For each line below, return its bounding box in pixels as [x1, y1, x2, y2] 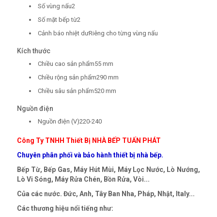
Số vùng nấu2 [38, 2, 75, 10]
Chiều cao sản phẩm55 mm [38, 60, 113, 68]
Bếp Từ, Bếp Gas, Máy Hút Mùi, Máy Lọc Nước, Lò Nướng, [17, 166, 200, 174]
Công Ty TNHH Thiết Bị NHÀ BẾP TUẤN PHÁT [17, 137, 161, 145]
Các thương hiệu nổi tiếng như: [17, 204, 115, 213]
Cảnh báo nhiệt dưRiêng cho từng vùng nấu [38, 30, 158, 37]
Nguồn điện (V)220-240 [38, 118, 102, 125]
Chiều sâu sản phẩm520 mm [38, 87, 116, 95]
